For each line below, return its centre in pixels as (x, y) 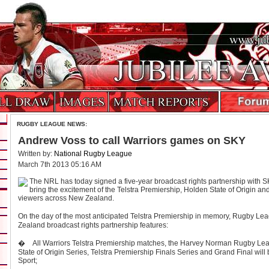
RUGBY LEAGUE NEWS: (52, 124)
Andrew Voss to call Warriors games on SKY (131, 141)
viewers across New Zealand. (66, 198)
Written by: (36, 154)
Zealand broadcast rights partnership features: (93, 225)
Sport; (27, 261)
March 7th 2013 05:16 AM (59, 165)
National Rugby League (93, 154)
